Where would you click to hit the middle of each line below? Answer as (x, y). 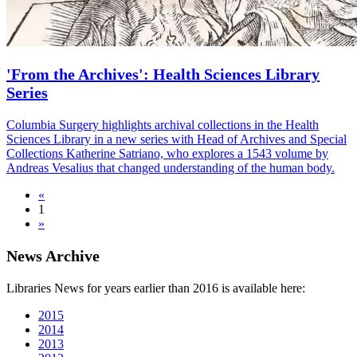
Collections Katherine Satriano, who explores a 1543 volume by (167, 153)
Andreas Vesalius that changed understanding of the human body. (171, 167)
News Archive (53, 255)
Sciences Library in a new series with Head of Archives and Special (177, 139)
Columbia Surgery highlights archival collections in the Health (163, 124)
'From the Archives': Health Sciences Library (163, 74)
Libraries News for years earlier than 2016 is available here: (156, 288)
